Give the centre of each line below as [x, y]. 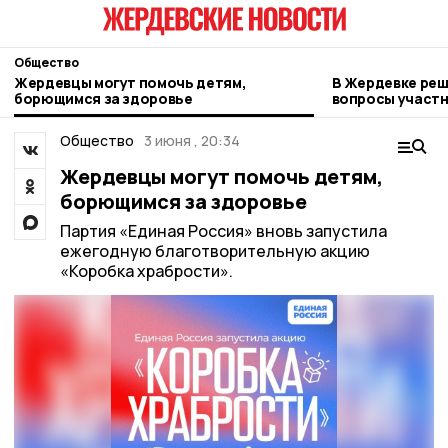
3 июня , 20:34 [192, 140]
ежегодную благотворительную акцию [214, 251]
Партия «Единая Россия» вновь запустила [223, 231]
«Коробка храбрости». [146, 271]
